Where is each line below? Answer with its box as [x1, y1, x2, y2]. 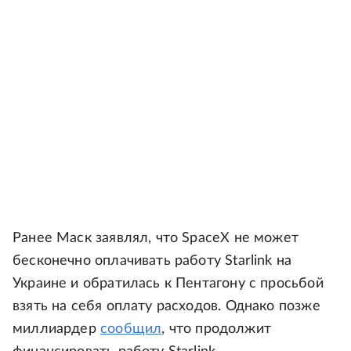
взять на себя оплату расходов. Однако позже [13, 299, 320, 313]
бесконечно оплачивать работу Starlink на [13, 254, 292, 268]
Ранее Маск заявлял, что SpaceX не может [13, 231, 299, 245]
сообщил [100, 322, 162, 336]
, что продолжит [161, 322, 271, 336]
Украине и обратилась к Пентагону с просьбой [13, 277, 324, 291]
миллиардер [13, 322, 100, 336]
